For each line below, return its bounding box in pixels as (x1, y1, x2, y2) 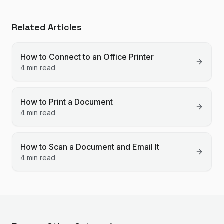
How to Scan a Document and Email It (20, 142, 159, 152)
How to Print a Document (20, 97, 113, 107)
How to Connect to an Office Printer (20, 52, 154, 62)
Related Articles (12, 21, 82, 33)
